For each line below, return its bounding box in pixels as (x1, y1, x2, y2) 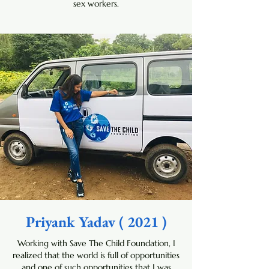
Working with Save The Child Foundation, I (17, 238, 175, 249)
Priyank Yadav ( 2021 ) (25, 212, 167, 231)
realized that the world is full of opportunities (13, 250, 180, 261)
